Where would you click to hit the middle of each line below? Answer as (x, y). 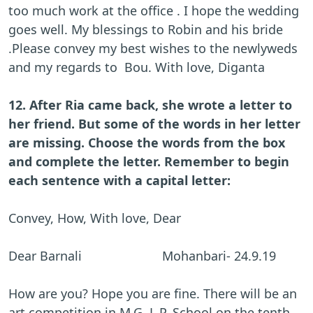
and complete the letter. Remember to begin (149, 162)
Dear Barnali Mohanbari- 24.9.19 (142, 256)
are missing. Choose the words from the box (147, 143)
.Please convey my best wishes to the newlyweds (153, 49)
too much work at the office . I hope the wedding (154, 11)
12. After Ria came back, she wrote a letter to (150, 105)
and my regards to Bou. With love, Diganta (138, 67)
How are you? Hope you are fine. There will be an (153, 294)
